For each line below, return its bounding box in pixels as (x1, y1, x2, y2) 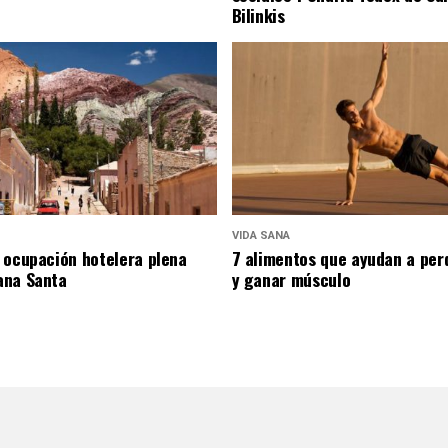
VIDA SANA (231, 229, 290, 243)
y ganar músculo (231, 266, 351, 293)
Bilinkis (231, 2, 285, 29)
